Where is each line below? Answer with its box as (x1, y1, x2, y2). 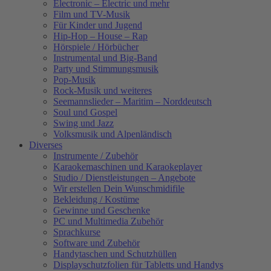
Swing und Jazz (53, 117, 114, 128)
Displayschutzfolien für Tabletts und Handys (53, 259, 223, 270)
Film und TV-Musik (53, 8, 130, 19)
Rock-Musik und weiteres (53, 85, 152, 96)
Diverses (29, 139, 62, 150)
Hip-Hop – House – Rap (53, 30, 148, 41)
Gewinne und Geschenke (53, 204, 150, 215)
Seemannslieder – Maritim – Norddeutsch (53, 96, 212, 106)
